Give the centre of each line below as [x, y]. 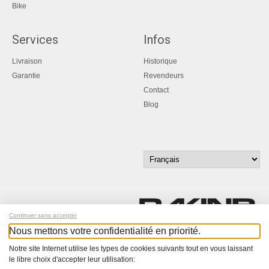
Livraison [27, 61]
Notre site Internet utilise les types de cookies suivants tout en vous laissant [131, 249]
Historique [160, 61]
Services [35, 39]
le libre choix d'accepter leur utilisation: [72, 259]
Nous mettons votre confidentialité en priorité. [105, 231]
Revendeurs [164, 75]
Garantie [26, 75]
